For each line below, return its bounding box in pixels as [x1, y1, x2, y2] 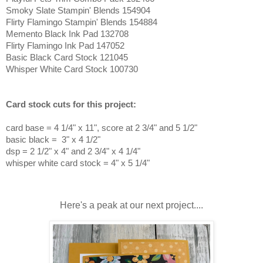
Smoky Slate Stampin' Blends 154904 [6, 5, 150, 16]
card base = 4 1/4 [6, 123, 73, 133]
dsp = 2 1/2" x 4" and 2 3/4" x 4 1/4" [6, 146, 140, 157]
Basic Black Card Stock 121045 [6, 52, 128, 63]
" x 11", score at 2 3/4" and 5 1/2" [73, 123, 197, 133]
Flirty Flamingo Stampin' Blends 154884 [6, 17, 157, 28]
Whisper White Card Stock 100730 [6, 64, 138, 75]
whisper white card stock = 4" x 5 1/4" [6, 158, 150, 168]
